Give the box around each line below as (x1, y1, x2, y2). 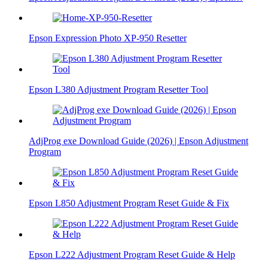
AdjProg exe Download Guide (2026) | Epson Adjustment (29, 135, 248, 146)
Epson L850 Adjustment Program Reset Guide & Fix (29, 197, 229, 208)
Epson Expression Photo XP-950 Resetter (29, 32, 187, 43)
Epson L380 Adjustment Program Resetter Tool (29, 84, 208, 95)
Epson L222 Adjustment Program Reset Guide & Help (29, 249, 235, 260)
